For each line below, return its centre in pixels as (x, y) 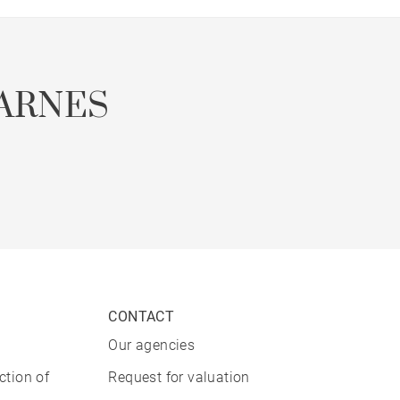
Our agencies (152, 346)
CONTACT (142, 317)
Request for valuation (179, 378)
